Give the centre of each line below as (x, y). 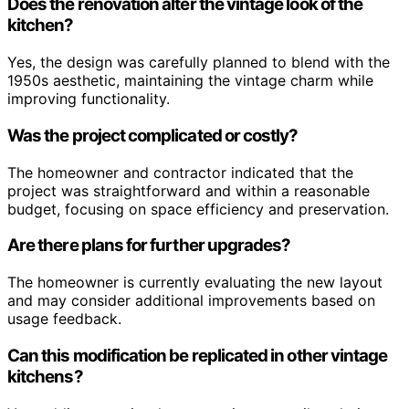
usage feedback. (64, 319)
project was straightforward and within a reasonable (189, 190)
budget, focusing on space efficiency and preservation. (198, 209)
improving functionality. (89, 99)
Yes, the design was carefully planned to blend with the (199, 63)
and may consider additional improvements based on (191, 301)
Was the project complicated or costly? (153, 135)
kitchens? (45, 376)
